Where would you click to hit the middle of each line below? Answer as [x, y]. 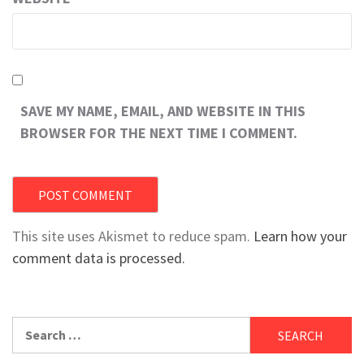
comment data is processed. [99, 258]
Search [32, 326]
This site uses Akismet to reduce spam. [133, 236]
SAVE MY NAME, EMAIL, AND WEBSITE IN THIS [163, 111]
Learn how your [300, 236]
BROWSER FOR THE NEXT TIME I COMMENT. [159, 133]
